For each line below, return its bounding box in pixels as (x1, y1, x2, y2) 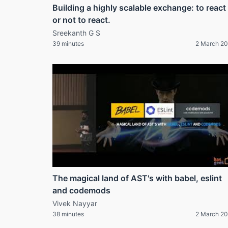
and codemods (52, 185, 110, 195)
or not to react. (52, 15, 110, 25)
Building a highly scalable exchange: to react (52, 3, 226, 13)
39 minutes (52, 40, 84, 48)
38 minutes (52, 210, 84, 218)
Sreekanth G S (52, 28, 100, 38)
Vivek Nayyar (52, 198, 97, 208)
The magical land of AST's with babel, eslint (52, 173, 222, 183)
